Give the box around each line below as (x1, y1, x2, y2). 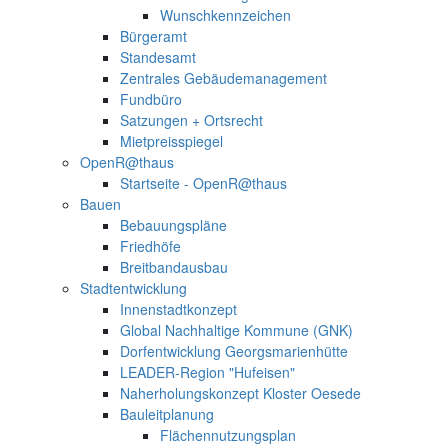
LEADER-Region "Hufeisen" (120, 361, 295, 382)
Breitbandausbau (120, 256, 228, 277)
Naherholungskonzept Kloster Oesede (120, 382, 361, 403)
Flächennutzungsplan (160, 424, 296, 445)
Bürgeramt (120, 25, 187, 46)
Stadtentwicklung (80, 277, 187, 298)
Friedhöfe (120, 235, 181, 256)
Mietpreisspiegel (120, 130, 223, 151)
